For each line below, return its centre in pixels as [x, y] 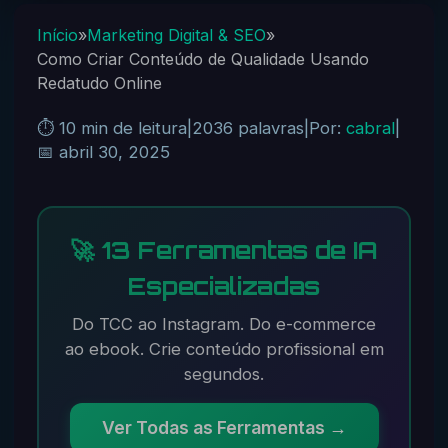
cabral [370, 127]
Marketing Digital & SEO [176, 34]
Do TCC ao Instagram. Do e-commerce [224, 323]
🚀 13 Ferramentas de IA [224, 249]
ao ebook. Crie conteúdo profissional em [224, 348]
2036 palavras [247, 127]
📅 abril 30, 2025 [103, 151]
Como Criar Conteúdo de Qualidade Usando [202, 58]
